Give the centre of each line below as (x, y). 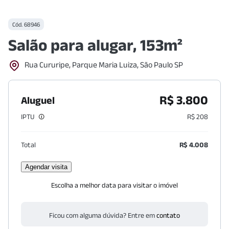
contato (168, 215)
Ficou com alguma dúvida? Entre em (102, 215)
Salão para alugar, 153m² (95, 45)
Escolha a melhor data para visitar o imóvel (114, 185)
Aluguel (38, 100)
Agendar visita (46, 167)
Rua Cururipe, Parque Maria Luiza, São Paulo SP (104, 64)
